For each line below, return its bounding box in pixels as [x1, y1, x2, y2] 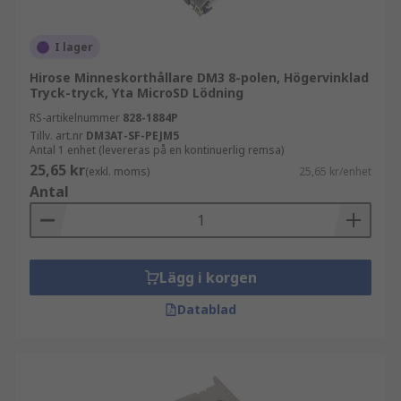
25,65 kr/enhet [299, 164, 371, 179]
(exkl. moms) [85, 164, 149, 179]
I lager [55, 39, 93, 55]
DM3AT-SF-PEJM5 [86, 128, 179, 143]
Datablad [177, 301, 236, 318]
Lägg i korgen [158, 268, 257, 287]
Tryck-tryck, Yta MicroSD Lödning [30, 84, 243, 101]
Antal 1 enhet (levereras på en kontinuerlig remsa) [30, 142, 284, 158]
